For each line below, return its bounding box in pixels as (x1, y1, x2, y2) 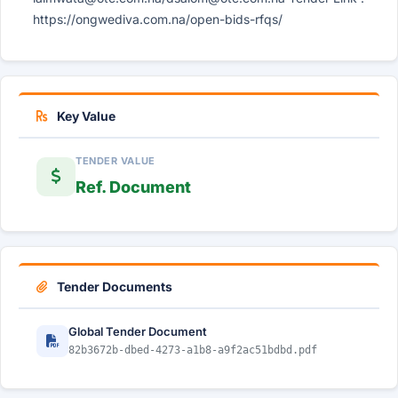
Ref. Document (76, 178, 191, 196)
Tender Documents (54, 279, 172, 294)
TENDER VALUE (76, 155, 155, 167)
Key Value (54, 108, 115, 123)
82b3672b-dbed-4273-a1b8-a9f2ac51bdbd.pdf (68, 344, 317, 356)
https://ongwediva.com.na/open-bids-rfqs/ (33, 12, 283, 27)
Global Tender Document (68, 324, 207, 338)
